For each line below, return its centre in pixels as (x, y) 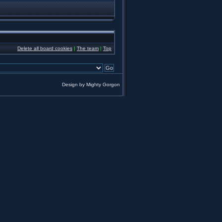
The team (88, 48)
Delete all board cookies (45, 48)
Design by (74, 84)
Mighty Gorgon (103, 84)
